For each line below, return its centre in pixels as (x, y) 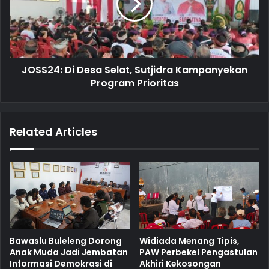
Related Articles (53, 131)
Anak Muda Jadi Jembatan (69, 252)
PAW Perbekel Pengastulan (198, 252)
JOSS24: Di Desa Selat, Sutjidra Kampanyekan (134, 70)
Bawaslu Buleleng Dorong (66, 240)
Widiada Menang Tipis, (189, 240)
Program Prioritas (134, 83)
